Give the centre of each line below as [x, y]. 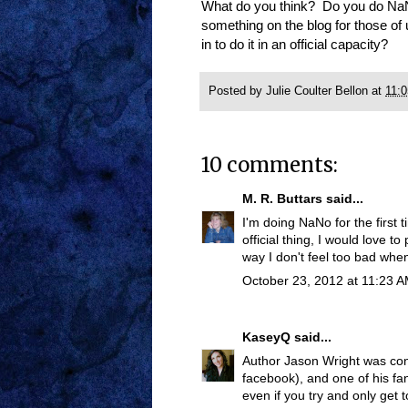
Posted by [237, 91]
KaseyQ [266, 337]
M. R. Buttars [282, 199]
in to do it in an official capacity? [295, 45]
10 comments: [270, 165]
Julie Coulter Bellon [317, 91]
